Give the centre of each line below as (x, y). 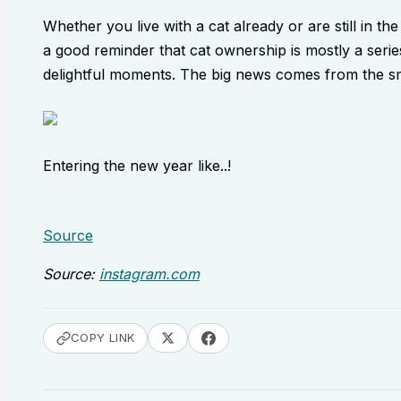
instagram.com (149, 273)
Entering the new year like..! (137, 165)
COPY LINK (103, 338)
